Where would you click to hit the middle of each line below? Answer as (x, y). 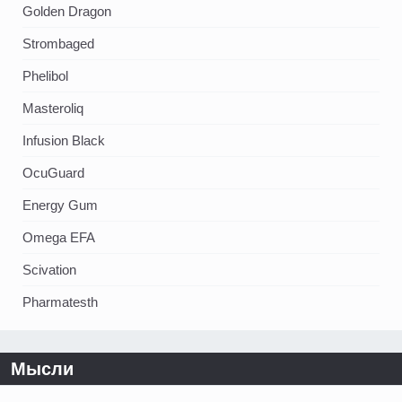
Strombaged (58, 44)
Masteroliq (53, 109)
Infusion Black (64, 141)
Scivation (49, 270)
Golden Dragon (67, 12)
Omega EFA (59, 238)
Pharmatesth (60, 302)
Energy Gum (60, 205)
